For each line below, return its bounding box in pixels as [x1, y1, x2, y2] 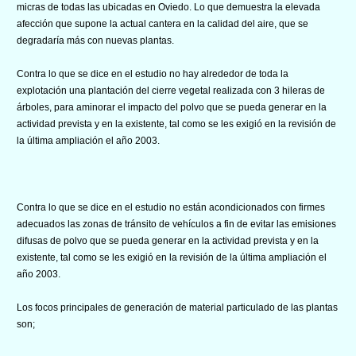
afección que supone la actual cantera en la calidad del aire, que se [17, 17, 308, 29]
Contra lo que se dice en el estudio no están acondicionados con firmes [17, 201, 325, 213]
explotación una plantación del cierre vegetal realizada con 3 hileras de [17, 84, 325, 96]
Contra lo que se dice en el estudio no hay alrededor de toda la [17, 68, 288, 79]
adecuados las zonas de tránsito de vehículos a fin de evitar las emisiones [17, 218, 336, 230]
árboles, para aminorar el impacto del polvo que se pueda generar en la [17, 101, 327, 113]
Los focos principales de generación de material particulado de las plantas [17, 301, 338, 313]
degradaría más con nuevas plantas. [17, 34, 174, 46]
